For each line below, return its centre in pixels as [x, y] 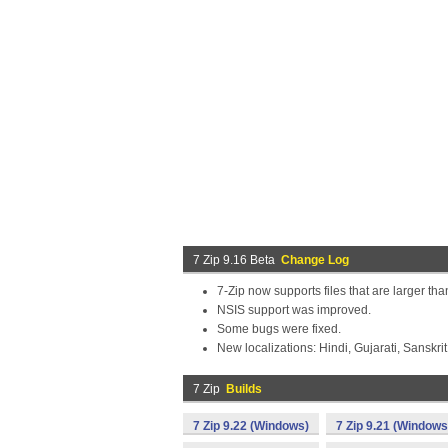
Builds [244, 389]
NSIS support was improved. [294, 310]
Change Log [315, 260]
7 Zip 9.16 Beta [237, 260]
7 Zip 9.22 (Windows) [251, 426]
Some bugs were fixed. [279, 329]
